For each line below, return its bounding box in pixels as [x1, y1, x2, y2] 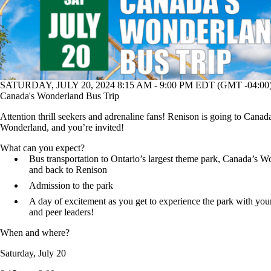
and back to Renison [29, 165, 107, 175]
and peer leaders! [29, 207, 94, 218]
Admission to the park [29, 180, 113, 191]
